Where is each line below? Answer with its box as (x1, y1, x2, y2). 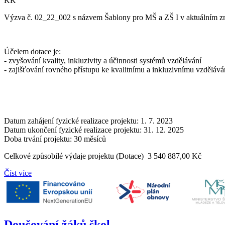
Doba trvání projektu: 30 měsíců (4, 134, 106, 143)
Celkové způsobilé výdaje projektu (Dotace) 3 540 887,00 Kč (4, 151, 201, 160)
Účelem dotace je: (4, 47, 61, 56)
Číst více (4, 168, 32, 177)
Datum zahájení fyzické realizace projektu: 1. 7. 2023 (4, 116, 173, 125)
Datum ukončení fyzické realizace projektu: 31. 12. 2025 (4, 125, 184, 134)
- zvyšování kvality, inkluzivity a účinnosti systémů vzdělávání (4, 56, 201, 65)
